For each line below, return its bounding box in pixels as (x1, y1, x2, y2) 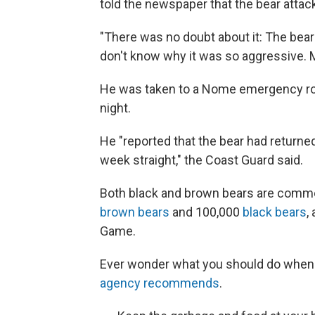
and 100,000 (169, 205, 243, 220)
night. (100, 101, 131, 116)
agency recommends (100, 276, 219, 291)
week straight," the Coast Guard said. (100, 153, 303, 168)
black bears (243, 205, 307, 220)
